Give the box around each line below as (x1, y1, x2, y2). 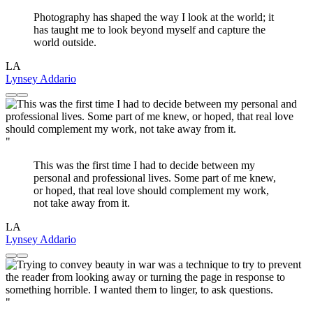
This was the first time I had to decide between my (34, 159, 255, 172)
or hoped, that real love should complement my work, (34, 184, 269, 197)
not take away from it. (34, 197, 130, 210)
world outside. (34, 36, 96, 49)
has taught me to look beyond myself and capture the (34, 24, 265, 36)
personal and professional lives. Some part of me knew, (34, 172, 276, 184)
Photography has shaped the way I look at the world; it (34, 11, 274, 24)
